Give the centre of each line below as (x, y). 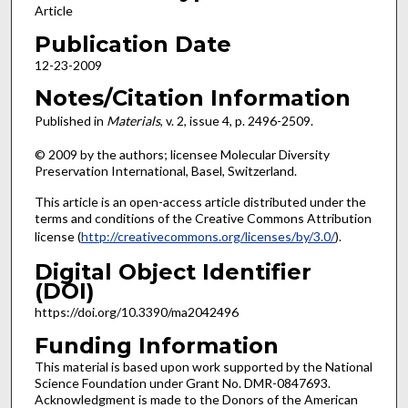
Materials (133, 121)
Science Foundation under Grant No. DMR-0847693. (182, 382)
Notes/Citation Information (192, 98)
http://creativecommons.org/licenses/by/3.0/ (208, 237)
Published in (70, 121)
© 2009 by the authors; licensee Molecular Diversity (182, 154)
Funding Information (156, 345)
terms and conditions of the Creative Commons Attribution (203, 219)
